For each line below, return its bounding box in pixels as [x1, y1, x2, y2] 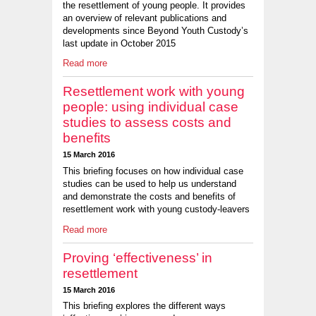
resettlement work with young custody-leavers [63, 204, 250, 215]
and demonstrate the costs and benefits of [63, 191, 236, 202]
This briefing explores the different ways [63, 300, 226, 312]
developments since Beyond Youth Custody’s [63, 25, 248, 36]
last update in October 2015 [63, 37, 176, 49]
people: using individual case [63, 99, 238, 115]
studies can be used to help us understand [63, 178, 236, 190]
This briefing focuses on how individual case [63, 166, 243, 177]
